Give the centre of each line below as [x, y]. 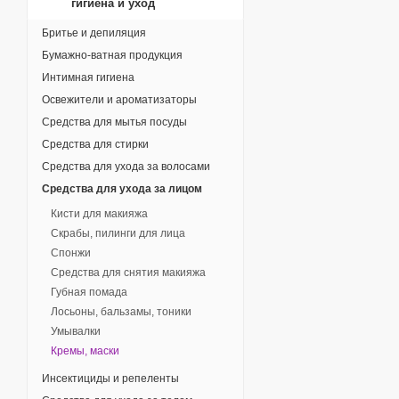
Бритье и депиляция [94, 33]
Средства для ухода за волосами [126, 166]
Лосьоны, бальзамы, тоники [121, 311]
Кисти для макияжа [99, 213]
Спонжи [71, 252]
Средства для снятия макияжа [128, 272]
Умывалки [76, 331]
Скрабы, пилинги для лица [118, 233]
